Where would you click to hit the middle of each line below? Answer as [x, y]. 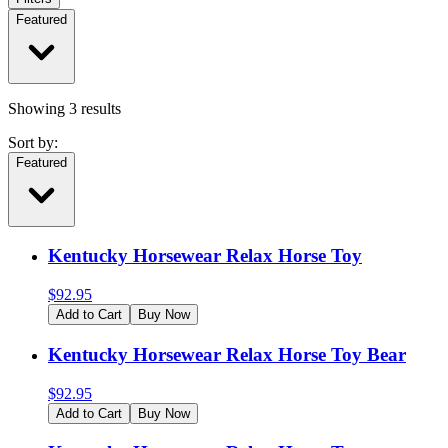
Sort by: [33, 142]
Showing [38, 108]
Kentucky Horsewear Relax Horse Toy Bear [227, 354]
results [101, 108]
